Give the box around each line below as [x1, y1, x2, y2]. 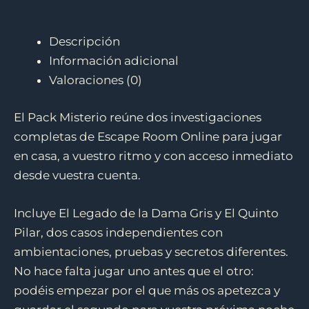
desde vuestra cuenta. [14, 168, 141, 182]
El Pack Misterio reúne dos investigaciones [14, 110, 261, 124]
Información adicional [49, 54, 179, 68]
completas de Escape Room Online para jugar [14, 129, 282, 143]
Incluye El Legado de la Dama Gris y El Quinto [14, 206, 279, 220]
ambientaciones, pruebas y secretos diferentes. [14, 244, 288, 259]
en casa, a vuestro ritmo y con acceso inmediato [14, 148, 293, 163]
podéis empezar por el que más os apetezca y [14, 283, 280, 297]
